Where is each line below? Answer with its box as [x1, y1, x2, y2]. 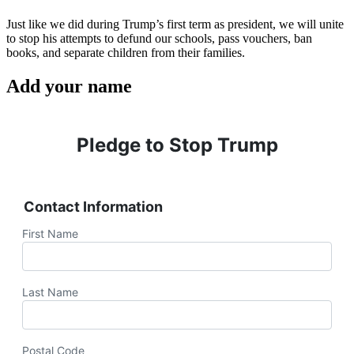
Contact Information [24, 198, 163, 215]
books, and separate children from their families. [6, 45, 245, 59]
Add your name [6, 75, 132, 96]
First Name [22, 226, 78, 240]
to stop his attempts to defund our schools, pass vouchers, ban [6, 31, 312, 45]
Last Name [22, 284, 78, 299]
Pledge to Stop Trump [76, 133, 278, 156]
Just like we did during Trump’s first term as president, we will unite [6, 17, 344, 31]
